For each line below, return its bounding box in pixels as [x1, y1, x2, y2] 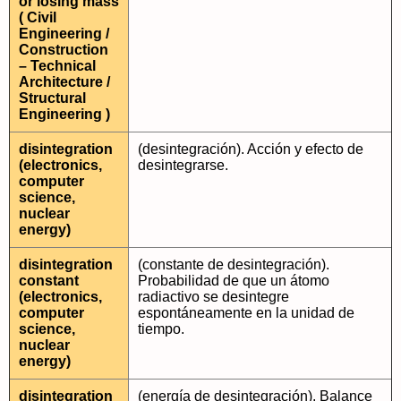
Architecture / [19, 74, 110, 90]
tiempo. [138, 321, 184, 337]
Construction [19, 42, 108, 57]
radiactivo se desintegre [138, 289, 289, 304]
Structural [19, 90, 86, 106]
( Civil [19, 10, 56, 25]
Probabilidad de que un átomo [138, 273, 329, 288]
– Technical [19, 58, 96, 73]
